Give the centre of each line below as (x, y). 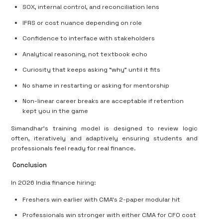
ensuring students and (158, 138)
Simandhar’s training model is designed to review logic (104, 128)
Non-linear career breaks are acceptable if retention (103, 101)
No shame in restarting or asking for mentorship (96, 85)
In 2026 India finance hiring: (54, 182)
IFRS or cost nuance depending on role (82, 23)
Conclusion (30, 166)
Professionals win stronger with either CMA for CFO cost (110, 215)
